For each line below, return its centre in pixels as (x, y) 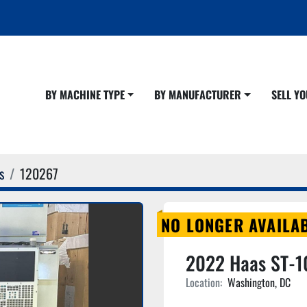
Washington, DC (259, 282)
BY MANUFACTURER (201, 95)
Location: (204, 282)
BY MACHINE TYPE (88, 95)
